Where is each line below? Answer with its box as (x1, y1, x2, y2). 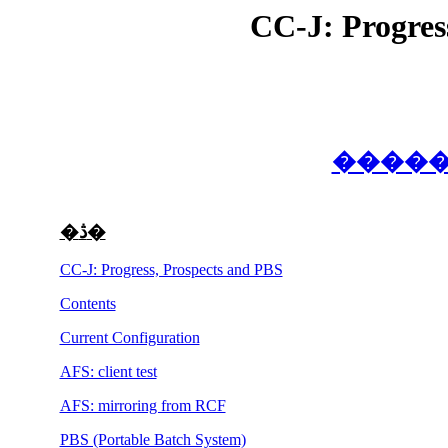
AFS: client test (59, 363, 157, 381)
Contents (59, 295, 116, 313)
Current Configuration (59, 329, 200, 347)
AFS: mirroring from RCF (59, 397, 226, 415)
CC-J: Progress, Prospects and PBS (59, 261, 283, 279)
